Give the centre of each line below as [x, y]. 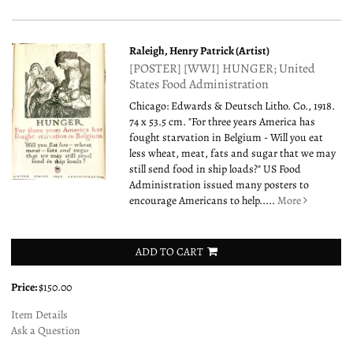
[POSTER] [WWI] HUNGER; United [223, 68]
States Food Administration [199, 84]
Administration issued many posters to [219, 184]
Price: [25, 287]
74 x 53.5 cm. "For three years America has [223, 121]
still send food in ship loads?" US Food [216, 169]
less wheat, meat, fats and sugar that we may [233, 153]
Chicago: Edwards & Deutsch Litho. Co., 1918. [232, 106]
